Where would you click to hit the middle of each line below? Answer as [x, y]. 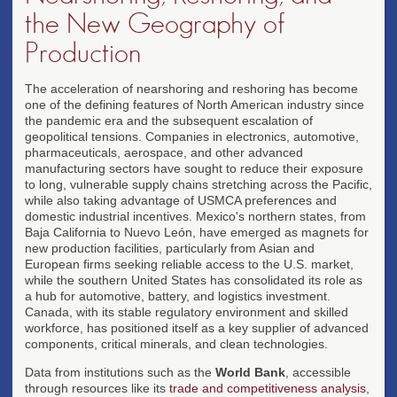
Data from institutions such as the [120, 372]
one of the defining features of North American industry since [195, 104]
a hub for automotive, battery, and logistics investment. [178, 296]
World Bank [250, 372]
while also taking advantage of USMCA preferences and [181, 200]
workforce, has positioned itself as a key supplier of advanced [197, 327]
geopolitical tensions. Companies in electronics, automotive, [192, 136]
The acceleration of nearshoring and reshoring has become [191, 88]
